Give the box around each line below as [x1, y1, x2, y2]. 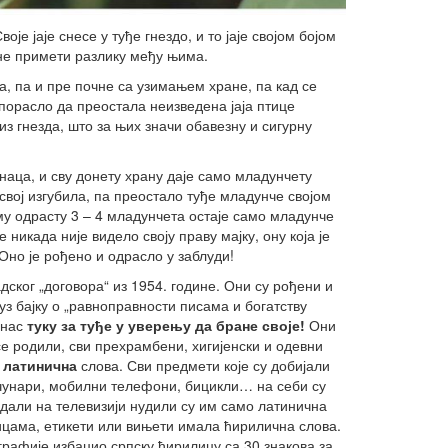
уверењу [127, 314, 191, 335]
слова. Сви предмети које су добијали [76, 354, 330, 375]
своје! [261, 314, 305, 335]
